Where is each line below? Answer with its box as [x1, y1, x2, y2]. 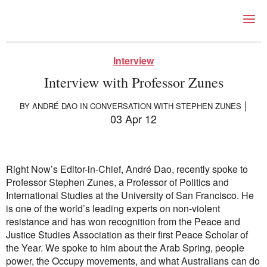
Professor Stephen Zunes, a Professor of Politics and [6, 175, 229, 189]
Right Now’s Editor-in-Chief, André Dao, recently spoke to [6, 162, 248, 176]
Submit [29, 201, 60, 216]
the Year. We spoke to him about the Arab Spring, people [6, 241, 244, 254]
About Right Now [29, 150, 102, 164]
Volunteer [29, 215, 70, 229]
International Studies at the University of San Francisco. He [6, 188, 254, 202]
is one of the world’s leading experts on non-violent [6, 201, 220, 215]
